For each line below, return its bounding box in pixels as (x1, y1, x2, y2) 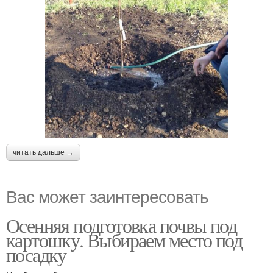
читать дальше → (13, 147, 74, 157)
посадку (6, 241, 66, 268)
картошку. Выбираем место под (6, 226, 243, 253)
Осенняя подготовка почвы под (6, 211, 237, 238)
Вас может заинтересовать (6, 183, 208, 208)
